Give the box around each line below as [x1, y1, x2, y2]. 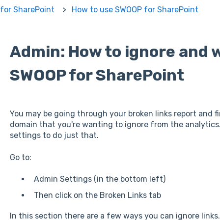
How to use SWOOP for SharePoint [71, 4, 198, 14]
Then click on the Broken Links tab [33, 191, 161, 200]
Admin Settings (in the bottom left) [33, 174, 165, 184]
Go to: [9, 152, 33, 162]
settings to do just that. [9, 131, 101, 140]
